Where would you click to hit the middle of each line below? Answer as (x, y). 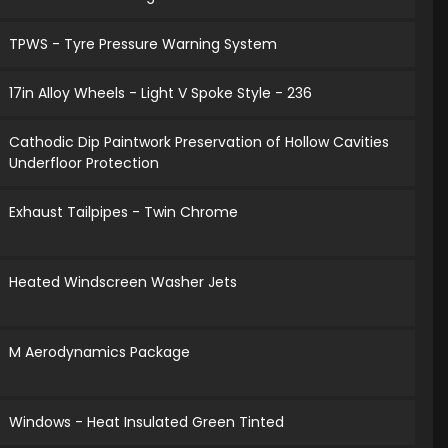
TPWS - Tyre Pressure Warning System (143, 44)
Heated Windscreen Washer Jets (123, 282)
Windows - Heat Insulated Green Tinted (147, 422)
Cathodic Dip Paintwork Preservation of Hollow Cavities (199, 142)
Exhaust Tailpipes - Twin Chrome (124, 212)
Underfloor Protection (84, 163)
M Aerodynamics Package (100, 352)
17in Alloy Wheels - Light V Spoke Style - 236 (161, 93)
